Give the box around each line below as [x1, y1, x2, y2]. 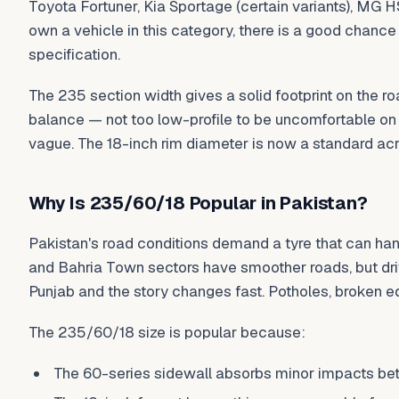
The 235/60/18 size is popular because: [28, 322, 305, 343]
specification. [28, 45, 120, 65]
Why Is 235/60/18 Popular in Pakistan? [28, 191, 368, 215]
